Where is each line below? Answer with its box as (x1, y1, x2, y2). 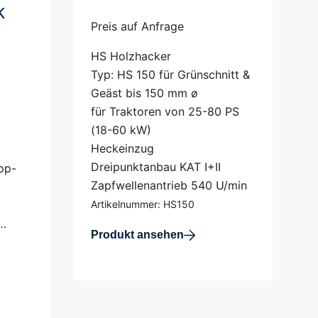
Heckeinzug (91, 141, 154, 155)
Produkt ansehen (91, 229, 184, 241)
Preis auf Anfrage (91, 19, 184, 33)
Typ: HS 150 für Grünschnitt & (91, 67, 250, 82)
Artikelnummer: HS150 (91, 198, 194, 210)
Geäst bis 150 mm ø (91, 86, 198, 100)
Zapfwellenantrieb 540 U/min (91, 178, 247, 192)
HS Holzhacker (91, 49, 171, 63)
